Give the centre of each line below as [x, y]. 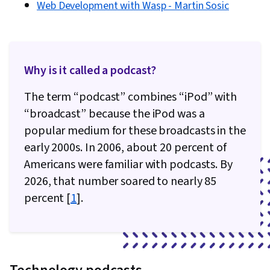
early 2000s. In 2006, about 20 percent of [125, 148]
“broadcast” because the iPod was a [115, 114]
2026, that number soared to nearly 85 [121, 182]
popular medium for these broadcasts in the [135, 131]
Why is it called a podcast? [90, 71]
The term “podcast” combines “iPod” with [131, 97]
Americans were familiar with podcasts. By [128, 165]
